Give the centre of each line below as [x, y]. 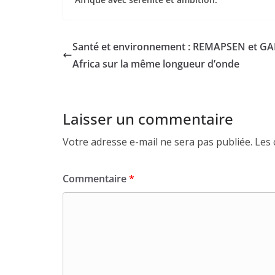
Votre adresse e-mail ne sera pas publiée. [157, 142]
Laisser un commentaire [148, 119]
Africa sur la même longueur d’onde [156, 64]
